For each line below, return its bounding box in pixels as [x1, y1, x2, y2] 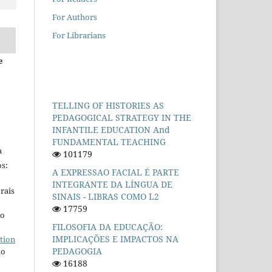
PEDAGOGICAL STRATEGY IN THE [52, 111, 191, 123]
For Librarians [52, 29, 106, 41]
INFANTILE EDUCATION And [52, 123, 170, 135]
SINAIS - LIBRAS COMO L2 [52, 190, 159, 202]
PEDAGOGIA [52, 245, 102, 257]
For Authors [52, 11, 97, 22]
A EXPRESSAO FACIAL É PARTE [52, 166, 179, 178]
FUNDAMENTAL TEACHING [52, 135, 166, 148]
